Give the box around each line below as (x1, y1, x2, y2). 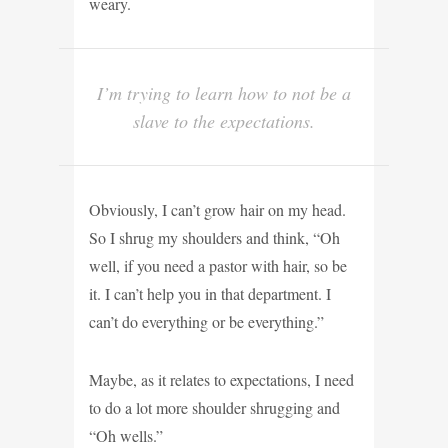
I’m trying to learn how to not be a (97, 80, 351, 105)
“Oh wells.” (89, 424, 163, 446)
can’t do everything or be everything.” (89, 310, 324, 332)
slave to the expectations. (133, 108, 315, 133)
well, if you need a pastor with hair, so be (89, 254, 347, 276)
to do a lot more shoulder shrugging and (89, 396, 340, 418)
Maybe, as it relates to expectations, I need (89, 368, 354, 390)
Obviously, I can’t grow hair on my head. (89, 198, 346, 220)
